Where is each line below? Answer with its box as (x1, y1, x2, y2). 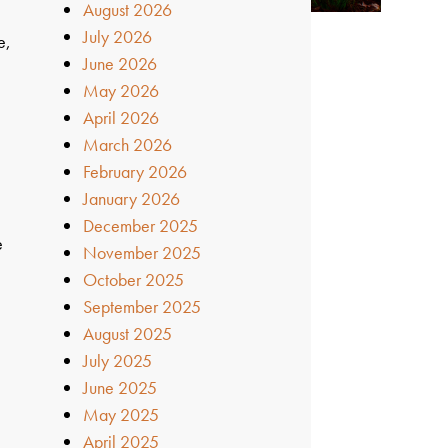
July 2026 (83, 24, 153, 48)
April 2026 (83, 105, 160, 129)
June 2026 (83, 51, 158, 75)
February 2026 (83, 159, 188, 183)
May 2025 (83, 402, 160, 426)
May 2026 (83, 78, 160, 102)
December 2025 (83, 213, 199, 237)
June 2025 (83, 375, 158, 399)
